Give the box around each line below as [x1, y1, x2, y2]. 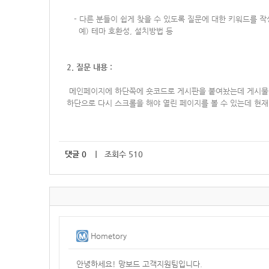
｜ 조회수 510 [92, 150, 143, 159]
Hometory [91, 231, 127, 240]
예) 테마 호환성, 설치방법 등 [67, 26, 173, 35]
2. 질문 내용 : [67, 62, 112, 71]
